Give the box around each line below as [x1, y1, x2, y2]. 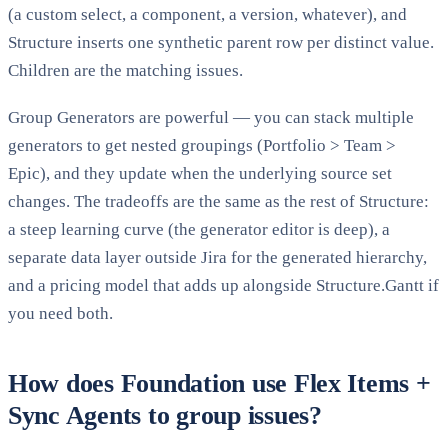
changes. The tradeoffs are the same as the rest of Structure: [8, 191, 429, 211]
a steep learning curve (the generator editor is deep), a [8, 219, 390, 239]
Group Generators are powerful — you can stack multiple [8, 107, 414, 127]
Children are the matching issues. [8, 60, 243, 80]
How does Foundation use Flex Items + [8, 368, 431, 398]
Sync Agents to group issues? [8, 400, 322, 430]
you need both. [8, 303, 113, 323]
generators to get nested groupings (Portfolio [8, 135, 330, 155]
